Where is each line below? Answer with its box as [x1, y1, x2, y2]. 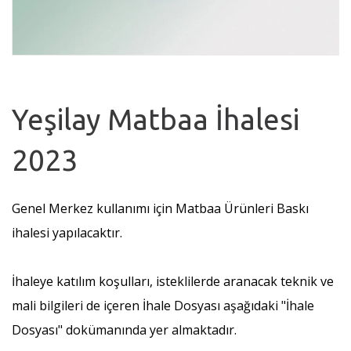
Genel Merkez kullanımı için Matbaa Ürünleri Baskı [12, 199, 309, 217]
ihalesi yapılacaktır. [12, 223, 122, 241]
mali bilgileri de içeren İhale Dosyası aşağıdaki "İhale [12, 296, 314, 314]
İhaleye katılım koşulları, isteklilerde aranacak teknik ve [12, 272, 334, 290]
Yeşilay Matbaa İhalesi [12, 103, 299, 136]
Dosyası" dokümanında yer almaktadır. [12, 320, 237, 338]
